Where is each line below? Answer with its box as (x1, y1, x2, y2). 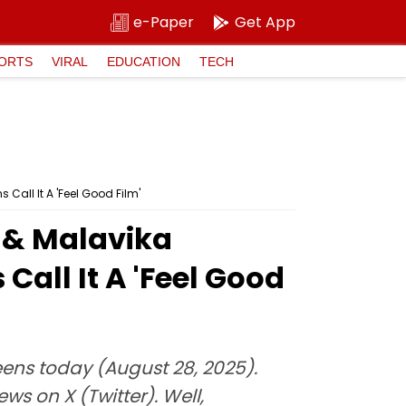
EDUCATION (107, 53, 180, 69)
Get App (235, 12, 295, 33)
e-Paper (133, 12, 194, 33)
